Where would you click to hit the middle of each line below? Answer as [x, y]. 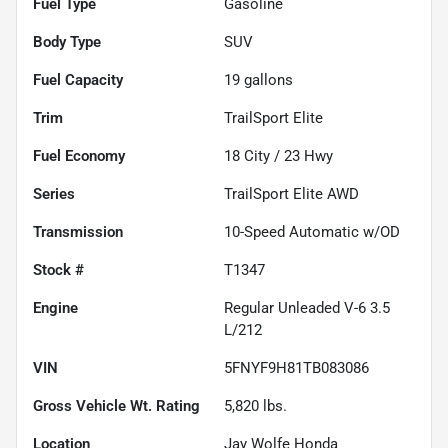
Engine [55, 307]
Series [54, 193]
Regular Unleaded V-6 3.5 [307, 307]
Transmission [78, 231]
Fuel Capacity [78, 79]
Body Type [67, 41]
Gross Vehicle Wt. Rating [116, 405]
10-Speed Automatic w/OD [312, 231]
